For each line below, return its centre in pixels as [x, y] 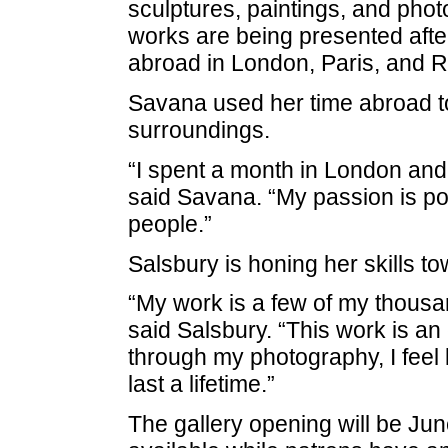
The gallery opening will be [267, 424]
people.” [169, 223]
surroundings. [198, 129]
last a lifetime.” [201, 384]
